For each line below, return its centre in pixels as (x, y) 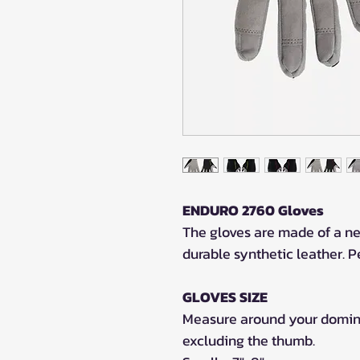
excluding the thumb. (249, 340)
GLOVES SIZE (225, 297)
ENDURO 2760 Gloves (253, 210)
